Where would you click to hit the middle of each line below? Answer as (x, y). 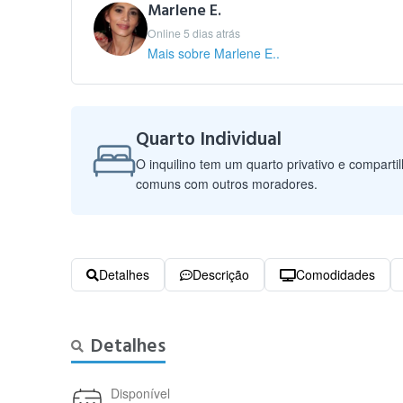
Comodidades (336, 274)
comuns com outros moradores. (227, 184)
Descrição (221, 274)
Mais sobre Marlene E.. (214, 53)
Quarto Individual (209, 139)
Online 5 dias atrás (194, 33)
